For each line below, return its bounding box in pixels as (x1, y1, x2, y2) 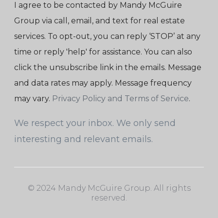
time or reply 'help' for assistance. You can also (14, 47, 192, 57)
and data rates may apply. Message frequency (14, 78, 192, 88)
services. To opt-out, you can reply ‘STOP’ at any (14, 32, 200, 41)
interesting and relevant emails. (14, 134, 153, 145)
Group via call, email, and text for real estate (14, 16, 185, 26)
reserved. (91, 193, 127, 203)
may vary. (14, 94, 52, 104)
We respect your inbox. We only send (14, 118, 176, 129)
